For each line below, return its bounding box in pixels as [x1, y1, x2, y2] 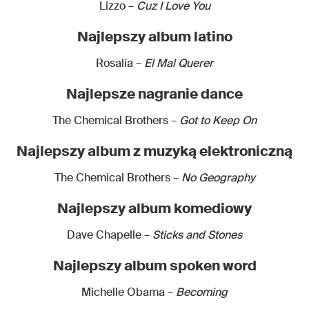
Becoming [173, 284, 228, 299]
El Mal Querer [141, 55, 213, 70]
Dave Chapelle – [67, 227, 152, 242]
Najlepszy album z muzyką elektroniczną [17, 141, 292, 160]
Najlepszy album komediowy [57, 199, 252, 217]
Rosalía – [96, 55, 141, 70]
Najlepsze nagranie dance [66, 84, 243, 103]
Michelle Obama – [81, 284, 173, 299]
